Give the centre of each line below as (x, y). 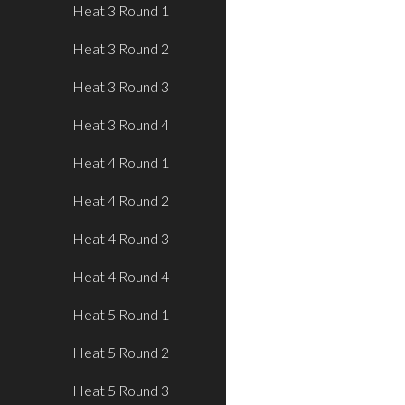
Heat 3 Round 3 (121, 86)
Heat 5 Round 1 (121, 314)
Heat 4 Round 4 (121, 276)
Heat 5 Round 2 (121, 352)
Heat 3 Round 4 (121, 124)
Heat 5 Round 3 (121, 390)
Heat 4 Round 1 (121, 162)
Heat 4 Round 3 (121, 238)
